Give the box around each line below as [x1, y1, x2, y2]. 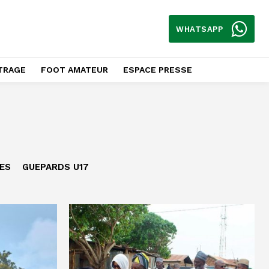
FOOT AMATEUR [40, 65, 108, 74]
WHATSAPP [176, 24, 223, 33]
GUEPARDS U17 [22, 162, 89, 172]
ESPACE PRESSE [122, 65, 192, 74]
